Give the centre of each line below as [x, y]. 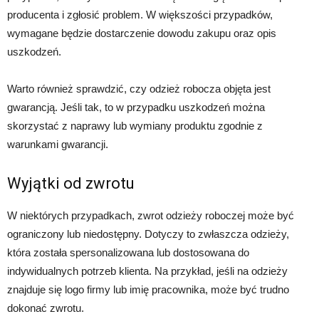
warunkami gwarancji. [58, 144]
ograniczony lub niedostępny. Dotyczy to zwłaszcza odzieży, [148, 234]
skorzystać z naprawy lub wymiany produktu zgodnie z [135, 125]
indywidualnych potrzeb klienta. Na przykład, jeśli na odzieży [147, 271]
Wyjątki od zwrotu [71, 183]
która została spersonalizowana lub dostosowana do [128, 252]
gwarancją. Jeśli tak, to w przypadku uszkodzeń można [136, 107]
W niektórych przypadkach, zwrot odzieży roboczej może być [151, 215]
